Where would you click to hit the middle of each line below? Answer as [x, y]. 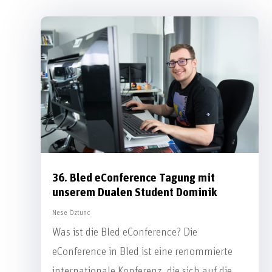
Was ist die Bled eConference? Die [125, 232]
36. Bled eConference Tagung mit [134, 178]
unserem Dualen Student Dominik [135, 192]
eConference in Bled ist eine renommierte [143, 252]
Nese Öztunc [72, 212]
